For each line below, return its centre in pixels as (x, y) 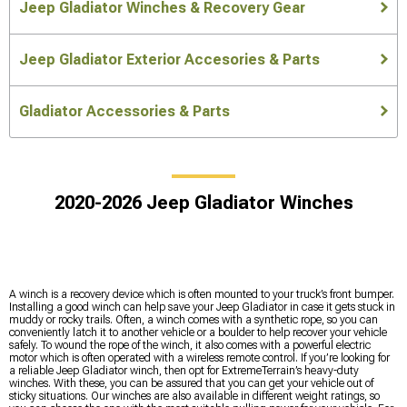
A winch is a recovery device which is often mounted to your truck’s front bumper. (202, 295)
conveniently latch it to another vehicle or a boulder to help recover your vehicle (198, 333)
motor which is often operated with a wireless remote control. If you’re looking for (199, 358)
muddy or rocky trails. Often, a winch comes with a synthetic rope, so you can (194, 320)
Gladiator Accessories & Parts (124, 112)
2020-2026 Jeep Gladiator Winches (203, 203)
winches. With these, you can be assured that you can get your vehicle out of (191, 384)
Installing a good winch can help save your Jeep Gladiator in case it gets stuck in (202, 308)
